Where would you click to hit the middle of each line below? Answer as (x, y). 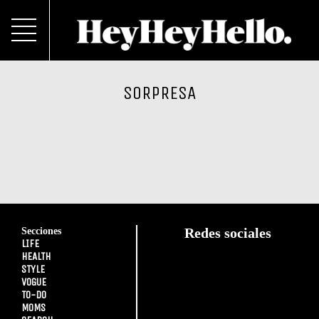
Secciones (41, 231)
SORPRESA (159, 93)
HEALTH (36, 256)
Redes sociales (228, 233)
